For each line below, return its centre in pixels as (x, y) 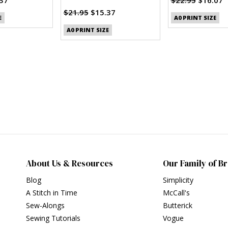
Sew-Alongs (46, 206)
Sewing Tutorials (53, 218)
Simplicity (178, 180)
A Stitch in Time (52, 193)
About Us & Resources (70, 164)
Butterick (178, 206)
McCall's (177, 193)
